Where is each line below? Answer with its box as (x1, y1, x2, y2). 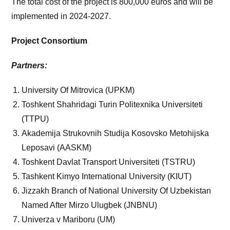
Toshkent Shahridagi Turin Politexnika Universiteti (22, 100, 203, 109)
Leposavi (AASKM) (22, 143, 92, 152)
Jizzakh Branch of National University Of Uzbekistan (22, 186, 212, 196)
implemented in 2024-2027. (11, 12, 111, 21)
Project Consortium (11, 36, 88, 46)
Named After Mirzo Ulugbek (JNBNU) (22, 201, 158, 210)
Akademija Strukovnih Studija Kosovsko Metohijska (22, 129, 209, 138)
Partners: (11, 61, 48, 70)
